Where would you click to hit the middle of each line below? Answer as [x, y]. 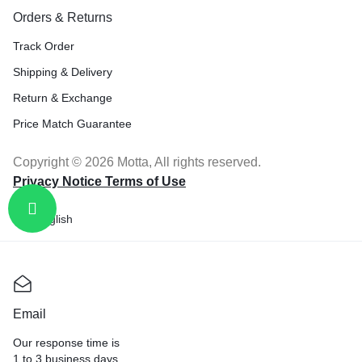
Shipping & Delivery [63, 72]
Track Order [44, 46]
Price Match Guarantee [72, 124]
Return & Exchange [63, 98]
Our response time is [66, 342]
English [54, 219]
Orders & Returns [63, 17]
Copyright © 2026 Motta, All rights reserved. [137, 162]
